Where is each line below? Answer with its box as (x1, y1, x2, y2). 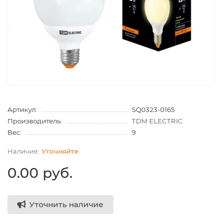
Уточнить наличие (29, 200, 104, 210)
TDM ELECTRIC (131, 116, 183, 125)
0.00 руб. (7, 164, 72, 181)
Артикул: (7, 105, 37, 113)
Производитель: (7, 116, 62, 125)
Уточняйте (42, 147, 78, 155)
